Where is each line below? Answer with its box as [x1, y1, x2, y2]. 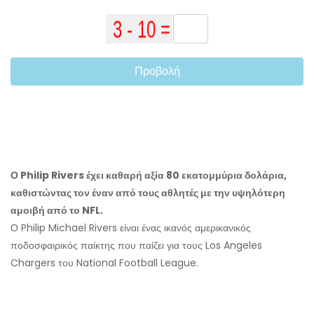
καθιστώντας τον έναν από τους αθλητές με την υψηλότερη [11, 186, 285, 200]
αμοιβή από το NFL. [11, 203, 103, 218]
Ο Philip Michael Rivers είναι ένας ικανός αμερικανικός [11, 221, 251, 235]
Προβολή [134, 65, 180, 78]
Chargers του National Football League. [11, 256, 198, 271]
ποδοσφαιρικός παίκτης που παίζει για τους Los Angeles [11, 238, 262, 253]
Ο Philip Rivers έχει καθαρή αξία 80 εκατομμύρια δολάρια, [11, 168, 287, 183]
